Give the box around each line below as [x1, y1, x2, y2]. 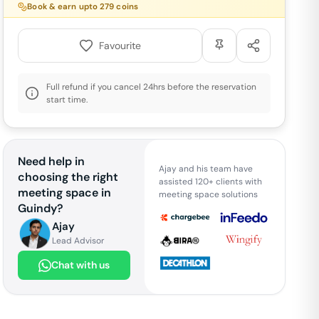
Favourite [99, 38, 142, 52]
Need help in [18, 154, 85, 169]
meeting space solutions [158, 188, 258, 200]
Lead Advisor [52, 235, 105, 246]
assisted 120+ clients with [158, 175, 262, 187]
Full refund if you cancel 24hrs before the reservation [46, 81, 257, 93]
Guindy [18, 201, 58, 216]
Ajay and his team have [158, 162, 253, 174]
